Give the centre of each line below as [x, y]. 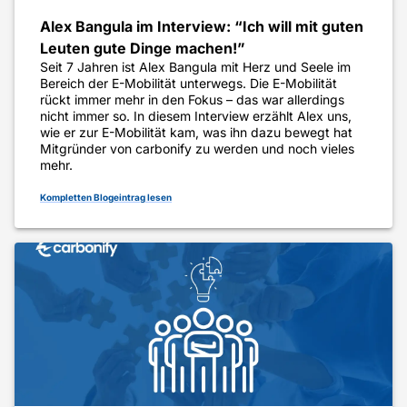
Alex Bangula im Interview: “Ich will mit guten [202, 27]
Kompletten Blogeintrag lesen [106, 198]
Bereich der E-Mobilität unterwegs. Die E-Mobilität [189, 84]
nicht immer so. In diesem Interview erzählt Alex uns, [196, 116]
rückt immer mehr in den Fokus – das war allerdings [192, 100]
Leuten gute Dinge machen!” [143, 49]
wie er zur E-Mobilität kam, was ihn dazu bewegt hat [196, 133]
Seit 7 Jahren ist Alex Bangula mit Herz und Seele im [195, 67]
